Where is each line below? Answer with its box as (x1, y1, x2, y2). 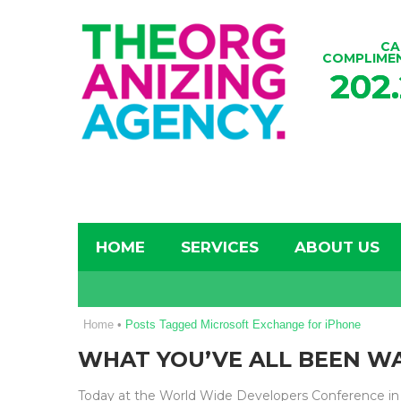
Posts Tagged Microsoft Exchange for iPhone (125, 318, 361, 331)
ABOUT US (294, 238, 380, 256)
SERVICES (181, 238, 259, 256)
